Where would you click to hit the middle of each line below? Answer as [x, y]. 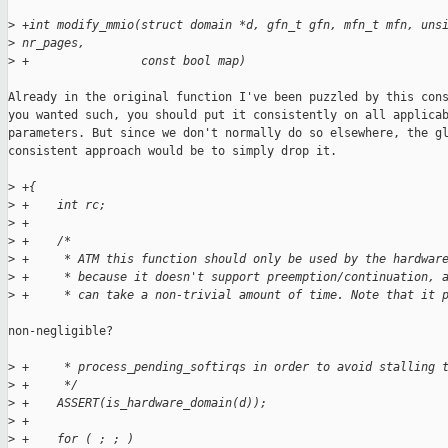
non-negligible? [60, 331]
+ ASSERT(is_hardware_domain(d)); [141, 403]
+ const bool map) [130, 61]
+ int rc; [60, 205]
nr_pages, [50, 43]
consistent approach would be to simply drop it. [172, 151]
